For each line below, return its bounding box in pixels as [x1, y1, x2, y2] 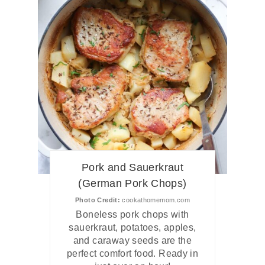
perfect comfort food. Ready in [66, 248, 199, 258]
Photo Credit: [75, 196, 121, 203]
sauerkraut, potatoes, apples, [69, 222, 196, 232]
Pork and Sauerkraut [81, 161, 184, 173]
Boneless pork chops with [76, 209, 189, 219]
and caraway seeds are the [73, 235, 192, 245]
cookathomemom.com [120, 196, 190, 203]
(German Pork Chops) [78, 177, 187, 189]
